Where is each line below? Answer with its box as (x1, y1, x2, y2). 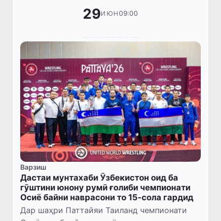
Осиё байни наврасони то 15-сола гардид (20, 192, 193, 202)
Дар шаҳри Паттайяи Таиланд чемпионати (20, 205, 187, 215)
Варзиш (20, 162, 46, 171)
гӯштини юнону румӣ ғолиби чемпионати (20, 182, 190, 192)
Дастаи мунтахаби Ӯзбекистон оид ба (20, 172, 178, 183)
